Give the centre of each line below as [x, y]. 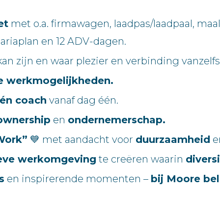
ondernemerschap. [117, 120]
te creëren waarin [141, 159]
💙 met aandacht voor [82, 140]
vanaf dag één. [82, 100]
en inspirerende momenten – [78, 179]
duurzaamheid [173, 140]
